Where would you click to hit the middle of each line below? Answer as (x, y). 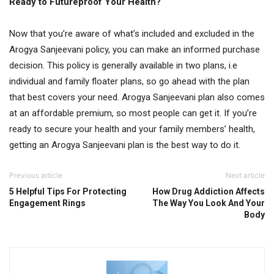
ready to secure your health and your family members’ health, (132, 129)
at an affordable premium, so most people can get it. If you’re (133, 113)
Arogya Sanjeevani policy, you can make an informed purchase (135, 50)
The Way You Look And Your (209, 203)
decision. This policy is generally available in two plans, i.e (123, 65)
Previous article (36, 175)
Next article (245, 175)
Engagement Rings (47, 203)
